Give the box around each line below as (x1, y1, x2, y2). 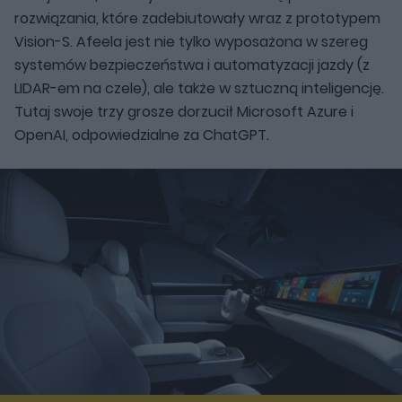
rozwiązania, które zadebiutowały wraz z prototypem (14, 7, 380, 29)
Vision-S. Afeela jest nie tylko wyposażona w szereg (14, 31, 368, 52)
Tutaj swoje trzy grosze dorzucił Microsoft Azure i (14, 100, 354, 122)
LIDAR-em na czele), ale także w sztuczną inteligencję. (14, 77, 384, 99)
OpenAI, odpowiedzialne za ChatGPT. (14, 124, 269, 145)
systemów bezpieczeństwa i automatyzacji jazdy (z (14, 54, 370, 75)
